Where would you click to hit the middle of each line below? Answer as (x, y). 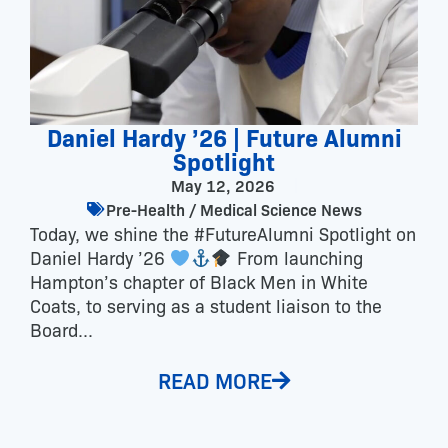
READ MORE (215, 379)
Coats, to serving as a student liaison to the (206, 305)
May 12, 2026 (223, 185)
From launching (297, 257)
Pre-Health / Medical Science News (233, 209)
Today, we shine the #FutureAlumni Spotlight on (223, 233)
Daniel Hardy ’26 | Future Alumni (224, 137)
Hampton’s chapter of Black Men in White (199, 281)
